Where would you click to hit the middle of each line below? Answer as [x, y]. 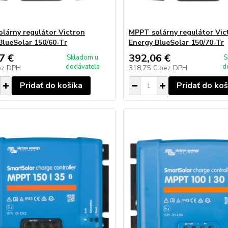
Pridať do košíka [51, 85]
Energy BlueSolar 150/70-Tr [177, 42]
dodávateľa [82, 67]
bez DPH [174, 68]
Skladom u [83, 58]
